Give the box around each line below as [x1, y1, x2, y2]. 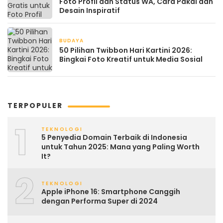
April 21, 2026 [90, 37, 126, 45]
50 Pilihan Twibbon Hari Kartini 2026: [59, 45, 192, 56]
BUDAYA [59, 37, 84, 45]
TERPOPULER [7, 101, 63, 111]
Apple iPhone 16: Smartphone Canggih [41, 186, 180, 197]
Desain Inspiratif [59, 5, 120, 16]
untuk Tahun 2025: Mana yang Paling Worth [41, 142, 200, 152]
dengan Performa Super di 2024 [41, 196, 158, 206]
